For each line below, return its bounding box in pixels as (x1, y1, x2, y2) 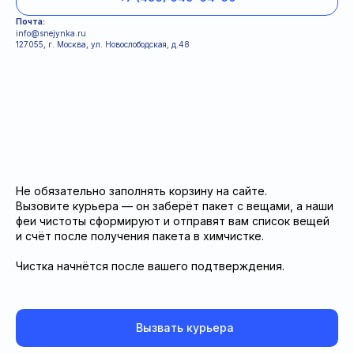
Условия (20, 128, 55, 138)
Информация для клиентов (20, 111, 132, 122)
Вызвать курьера (135, 321, 234, 335)
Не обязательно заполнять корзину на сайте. (16, 184, 267, 198)
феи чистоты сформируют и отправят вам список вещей (16, 214, 330, 228)
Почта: (16, 17, 45, 27)
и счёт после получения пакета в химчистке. (16, 229, 264, 243)
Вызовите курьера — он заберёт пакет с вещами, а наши (16, 199, 333, 213)
